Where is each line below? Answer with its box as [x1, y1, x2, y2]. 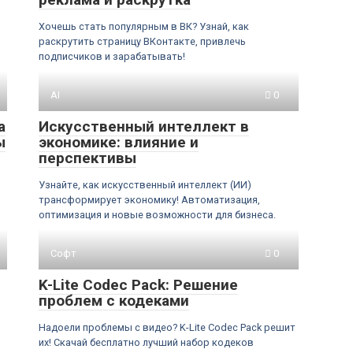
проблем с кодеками [39, 292, 189, 310]
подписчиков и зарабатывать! [39, 50, 185, 62]
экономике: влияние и [39, 133, 199, 151]
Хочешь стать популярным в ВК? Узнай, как [39, 20, 249, 32]
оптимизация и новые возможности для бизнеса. [39, 209, 276, 221]
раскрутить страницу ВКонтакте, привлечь [39, 35, 246, 47]
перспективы [39, 149, 136, 167]
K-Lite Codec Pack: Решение [39, 276, 238, 294]
